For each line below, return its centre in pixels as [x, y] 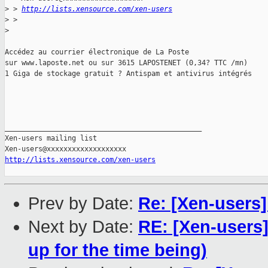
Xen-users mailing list [51, 138]
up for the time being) [118, 250]
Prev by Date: [83, 204]
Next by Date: [83, 227]
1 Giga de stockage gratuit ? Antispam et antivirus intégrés [128, 74]
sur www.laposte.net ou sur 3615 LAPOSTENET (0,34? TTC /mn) [126, 63]
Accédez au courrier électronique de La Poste [97, 52]
